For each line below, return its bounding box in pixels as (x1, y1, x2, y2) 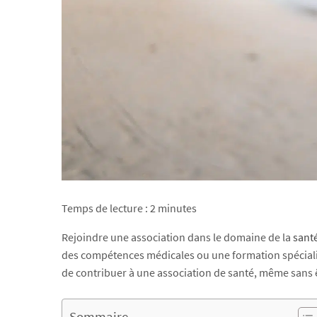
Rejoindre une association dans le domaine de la (62, 229, 293, 244)
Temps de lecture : (62, 200, 150, 215)
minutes (158, 200, 197, 215)
